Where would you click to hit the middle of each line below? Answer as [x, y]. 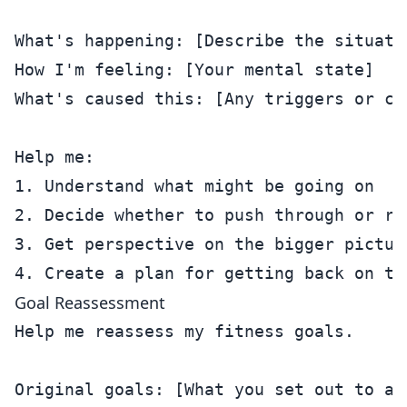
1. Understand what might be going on [194, 186]
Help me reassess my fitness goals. [184, 331]
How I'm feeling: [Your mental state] [194, 69]
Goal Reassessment [90, 303]
